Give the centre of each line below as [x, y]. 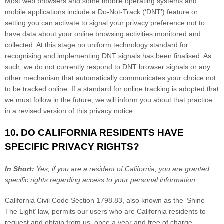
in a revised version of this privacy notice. [70, 111]
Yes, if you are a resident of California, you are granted [123, 169]
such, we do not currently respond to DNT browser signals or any [108, 67]
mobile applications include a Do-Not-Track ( [75, 12]
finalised [187, 56]
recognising [23, 56]
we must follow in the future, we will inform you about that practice [109, 100]
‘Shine [195, 200]
